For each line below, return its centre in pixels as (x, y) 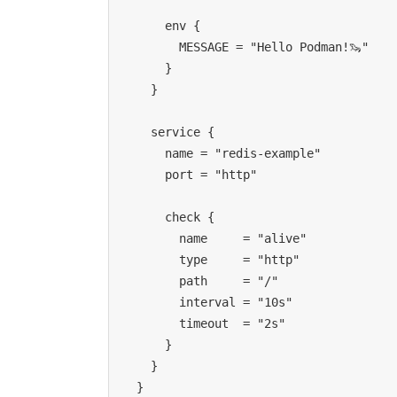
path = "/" (229, 281)
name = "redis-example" (243, 154)
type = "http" (239, 260)
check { (190, 218)
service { (183, 132)
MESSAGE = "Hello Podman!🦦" (274, 47)
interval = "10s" (236, 303)
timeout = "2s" (232, 324)
